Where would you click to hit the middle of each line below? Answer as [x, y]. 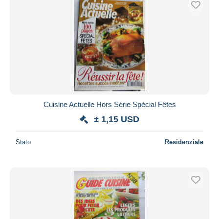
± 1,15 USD [117, 119]
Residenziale [184, 142]
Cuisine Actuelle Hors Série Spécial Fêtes [109, 104]
